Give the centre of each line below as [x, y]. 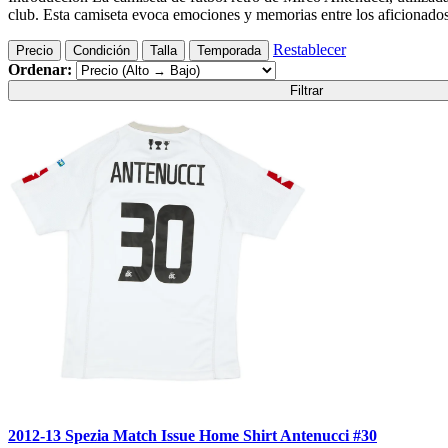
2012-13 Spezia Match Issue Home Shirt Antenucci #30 [192, 435]
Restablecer [309, 50]
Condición [101, 51]
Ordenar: [40, 70]
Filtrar [307, 91]
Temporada [229, 51]
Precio [34, 51]
